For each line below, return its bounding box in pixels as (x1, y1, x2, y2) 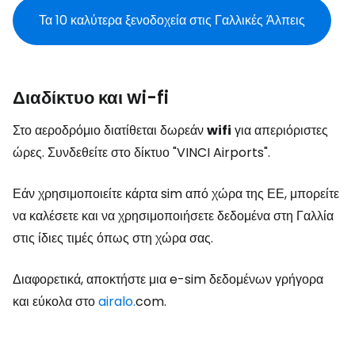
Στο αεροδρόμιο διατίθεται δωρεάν (13, 121, 207, 139)
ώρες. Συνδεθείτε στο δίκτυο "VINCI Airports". (13, 143, 270, 162)
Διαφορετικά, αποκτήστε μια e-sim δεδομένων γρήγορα (13, 270, 323, 288)
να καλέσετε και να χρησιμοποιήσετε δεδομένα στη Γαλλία (13, 207, 334, 225)
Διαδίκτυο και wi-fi (13, 86, 169, 110)
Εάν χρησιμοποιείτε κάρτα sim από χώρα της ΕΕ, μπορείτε (13, 185, 339, 203)
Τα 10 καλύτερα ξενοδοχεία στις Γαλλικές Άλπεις (39, 11, 305, 29)
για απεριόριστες (231, 121, 328, 139)
